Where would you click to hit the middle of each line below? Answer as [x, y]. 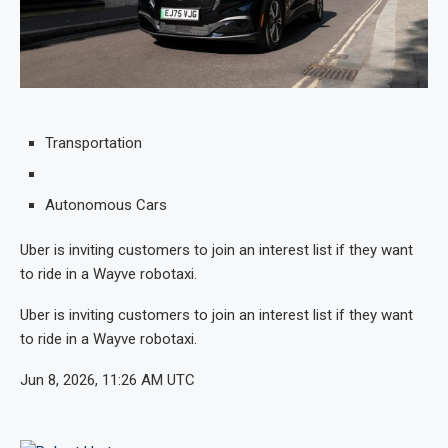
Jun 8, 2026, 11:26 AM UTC [107, 379]
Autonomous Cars [106, 204]
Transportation [93, 142]
